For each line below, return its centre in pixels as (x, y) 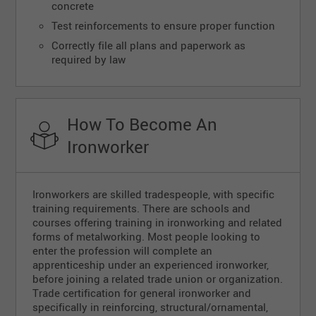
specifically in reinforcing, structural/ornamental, (151, 307)
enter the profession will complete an (123, 251)
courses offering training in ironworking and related (158, 223)
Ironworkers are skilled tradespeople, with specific (154, 194)
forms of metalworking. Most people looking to (147, 237)
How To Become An (142, 124)
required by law (88, 60)
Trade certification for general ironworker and (142, 293)
